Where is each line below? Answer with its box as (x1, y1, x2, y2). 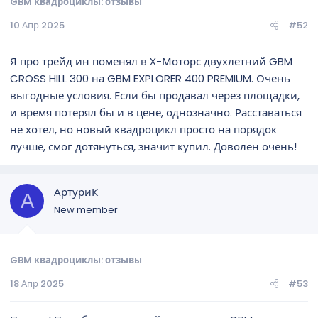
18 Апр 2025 (10, 276, 64, 290)
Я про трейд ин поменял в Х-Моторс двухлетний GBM (10, 54, 292, 69)
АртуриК (54, 185, 98, 199)
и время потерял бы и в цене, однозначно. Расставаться (10, 105, 302, 120)
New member (54, 203, 118, 216)
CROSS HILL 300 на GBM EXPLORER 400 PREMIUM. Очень (10, 71, 290, 86)
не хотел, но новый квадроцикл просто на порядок (10, 122, 277, 137)
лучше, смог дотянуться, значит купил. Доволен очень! (10, 139, 297, 154)
